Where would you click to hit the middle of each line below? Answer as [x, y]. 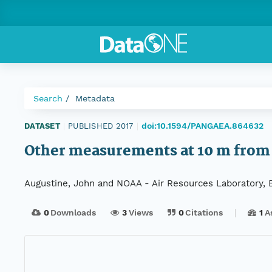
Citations [204, 213]
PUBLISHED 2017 [101, 126]
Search [48, 98]
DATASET [42, 126]
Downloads [73, 213]
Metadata [95, 98]
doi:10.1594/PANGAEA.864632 [202, 126]
